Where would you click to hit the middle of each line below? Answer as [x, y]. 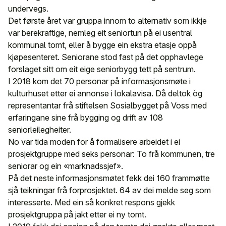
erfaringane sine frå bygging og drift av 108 [86, 118]
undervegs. [28, 9]
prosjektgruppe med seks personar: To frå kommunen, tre [111, 154]
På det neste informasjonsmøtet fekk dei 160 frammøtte [109, 178]
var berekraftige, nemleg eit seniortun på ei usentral [100, 33]
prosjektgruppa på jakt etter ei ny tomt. [77, 214]
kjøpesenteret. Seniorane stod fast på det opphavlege [106, 57]
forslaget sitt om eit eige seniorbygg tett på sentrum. [102, 69]
